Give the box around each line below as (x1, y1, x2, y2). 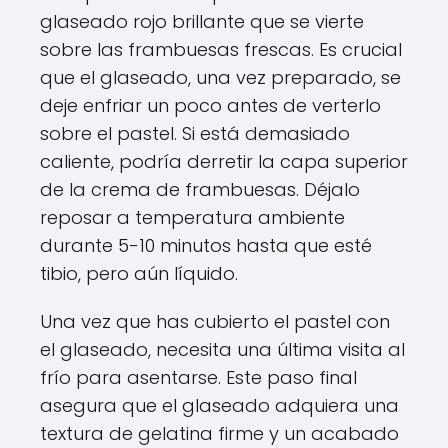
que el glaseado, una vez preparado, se (40, 64, 401, 90)
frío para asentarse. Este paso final (40, 364, 357, 390)
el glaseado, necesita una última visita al (40, 336, 405, 362)
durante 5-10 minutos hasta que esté (40, 232, 372, 258)
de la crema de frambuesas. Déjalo (40, 176, 360, 202)
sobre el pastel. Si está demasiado (40, 120, 350, 146)
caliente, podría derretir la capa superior (40, 148, 408, 174)
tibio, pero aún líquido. (40, 260, 238, 286)
